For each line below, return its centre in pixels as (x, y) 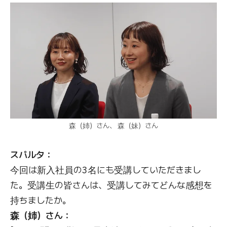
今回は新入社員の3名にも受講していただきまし (106, 170)
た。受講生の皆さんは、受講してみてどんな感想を (111, 185)
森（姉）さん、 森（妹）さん (113, 126)
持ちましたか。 (41, 200)
